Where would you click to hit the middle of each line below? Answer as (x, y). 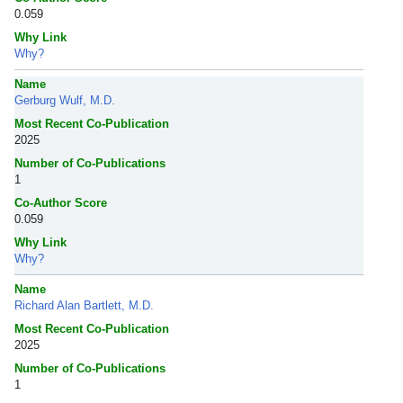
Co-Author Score (61, 203)
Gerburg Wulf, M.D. (65, 100)
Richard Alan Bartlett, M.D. (84, 305)
